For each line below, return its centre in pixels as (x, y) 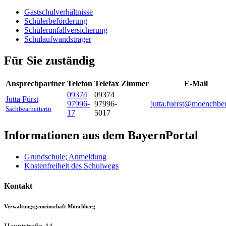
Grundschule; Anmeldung (65, 157)
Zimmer (135, 83)
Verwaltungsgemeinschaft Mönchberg (50, 206)
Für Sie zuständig (49, 60)
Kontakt (18, 186)
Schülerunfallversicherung (66, 30)
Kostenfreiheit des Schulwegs (71, 166)
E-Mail (196, 83)
